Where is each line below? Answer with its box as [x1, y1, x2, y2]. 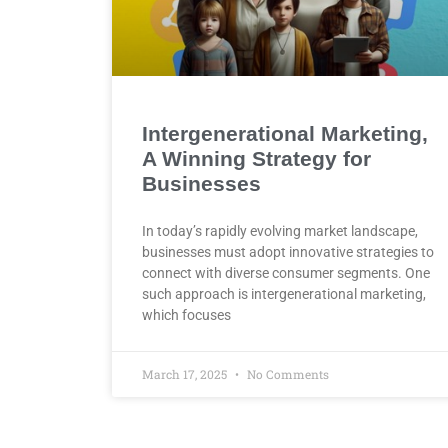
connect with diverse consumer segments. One [142, 264, 430, 281]
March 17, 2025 [142, 365, 230, 382]
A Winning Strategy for [142, 146, 371, 170]
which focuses [142, 306, 231, 323]
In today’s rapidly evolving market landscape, [142, 222, 418, 239]
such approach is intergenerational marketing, [142, 285, 426, 302]
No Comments [247, 365, 329, 382]
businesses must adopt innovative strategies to [142, 243, 434, 260]
